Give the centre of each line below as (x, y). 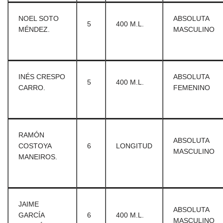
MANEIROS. (38, 157)
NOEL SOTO (39, 18)
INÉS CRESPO (42, 77)
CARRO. (32, 88)
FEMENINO (192, 88)
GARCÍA (31, 215)
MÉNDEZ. (34, 29)
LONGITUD (134, 146)
